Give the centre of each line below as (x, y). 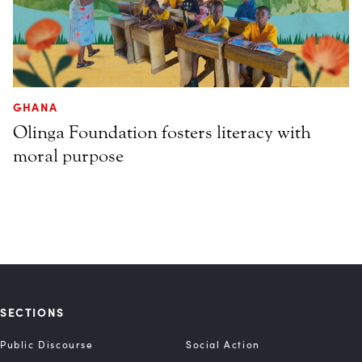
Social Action (223, 345)
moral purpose (68, 156)
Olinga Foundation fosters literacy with (162, 132)
